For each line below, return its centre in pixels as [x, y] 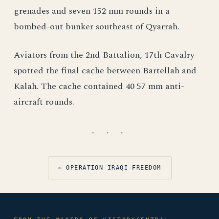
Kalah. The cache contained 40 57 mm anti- [99, 86]
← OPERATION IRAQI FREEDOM [109, 168]
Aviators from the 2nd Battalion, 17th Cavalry [104, 55]
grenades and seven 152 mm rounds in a [92, 11]
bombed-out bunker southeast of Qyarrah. [97, 27]
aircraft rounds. [44, 102]
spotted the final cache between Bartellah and [105, 71]
